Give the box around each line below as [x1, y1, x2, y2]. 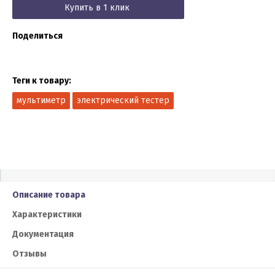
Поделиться [12, 30, 63, 41]
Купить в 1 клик [64, 2, 130, 13]
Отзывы [12, 248, 47, 259]
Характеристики [12, 209, 82, 220]
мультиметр [17, 95, 66, 106]
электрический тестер [77, 95, 169, 106]
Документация [12, 228, 74, 239]
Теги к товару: [12, 75, 71, 86]
